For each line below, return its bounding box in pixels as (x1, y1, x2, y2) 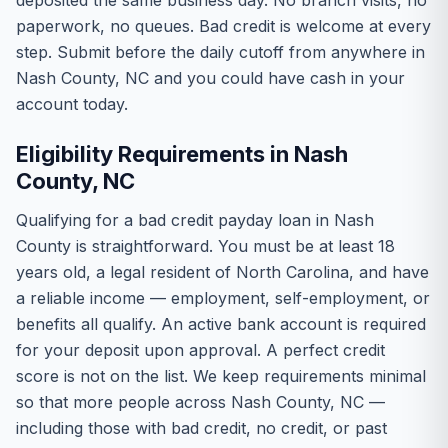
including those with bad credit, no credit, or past (16, 418, 387, 438)
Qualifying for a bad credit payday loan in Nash (16, 210, 374, 230)
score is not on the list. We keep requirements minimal (16, 366, 426, 386)
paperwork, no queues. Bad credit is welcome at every (16, 16, 431, 36)
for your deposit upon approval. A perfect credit (16, 340, 385, 360)
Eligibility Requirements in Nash (16, 141, 348, 167)
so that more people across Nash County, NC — (16, 392, 385, 412)
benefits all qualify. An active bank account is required (16, 314, 426, 334)
